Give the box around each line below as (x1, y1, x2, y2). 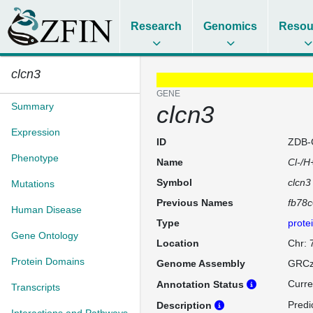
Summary (11, 101, 54, 112)
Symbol (156, 177, 192, 188)
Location (156, 238, 199, 249)
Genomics (203, 20, 258, 32)
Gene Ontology (11, 230, 78, 241)
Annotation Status (156, 279, 247, 290)
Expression (11, 126, 60, 138)
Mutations (11, 178, 54, 189)
